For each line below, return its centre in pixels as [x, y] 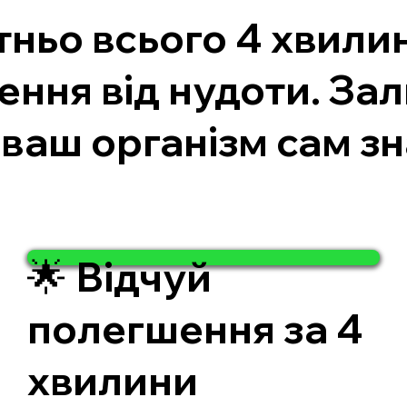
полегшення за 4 [195, 328]
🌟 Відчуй [119, 276]
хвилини [112, 380]
